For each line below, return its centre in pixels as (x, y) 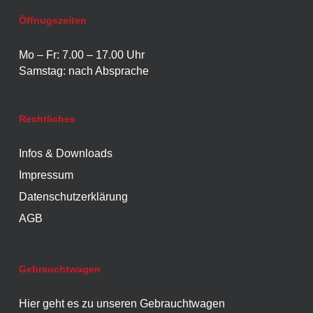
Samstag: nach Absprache (83, 71)
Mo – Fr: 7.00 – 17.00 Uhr (81, 55)
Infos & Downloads (65, 154)
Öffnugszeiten (52, 21)
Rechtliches (47, 119)
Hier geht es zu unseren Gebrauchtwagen (122, 304)
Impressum (46, 175)
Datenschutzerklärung (73, 197)
